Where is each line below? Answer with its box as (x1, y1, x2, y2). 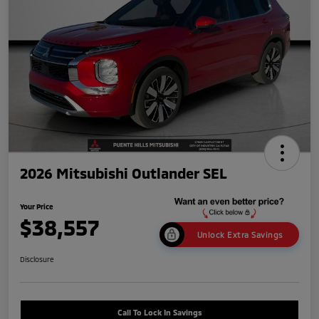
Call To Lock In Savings (117, 308, 202, 318)
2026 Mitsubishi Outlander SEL (20, 164, 227, 182)
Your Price (20, 202, 53, 211)
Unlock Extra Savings (197, 230, 283, 240)
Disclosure (20, 255, 54, 264)
